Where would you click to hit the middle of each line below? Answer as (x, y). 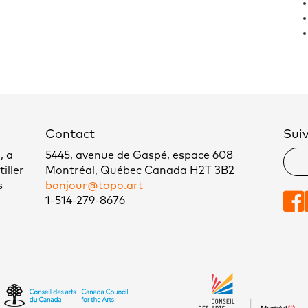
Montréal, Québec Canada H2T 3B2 (140, 171)
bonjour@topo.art (94, 186)
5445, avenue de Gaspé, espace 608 (139, 156)
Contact (70, 135)
